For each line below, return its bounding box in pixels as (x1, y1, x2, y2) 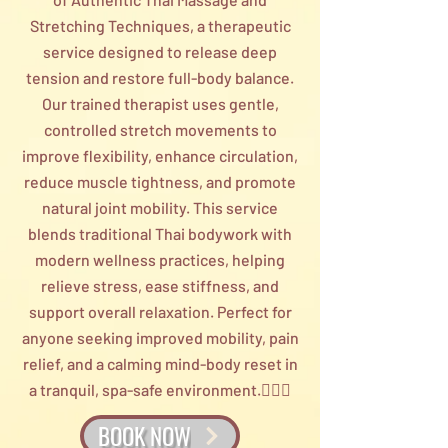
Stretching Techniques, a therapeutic (29, 16, 291, 35)
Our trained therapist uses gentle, (41, 94, 279, 113)
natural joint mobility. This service (42, 198, 278, 217)
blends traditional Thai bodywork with (28, 224, 292, 243)
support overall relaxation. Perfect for (28, 302, 292, 321)
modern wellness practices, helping (35, 250, 285, 269)
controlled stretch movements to (43, 120, 277, 139)
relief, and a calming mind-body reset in (22, 354, 298, 373)
